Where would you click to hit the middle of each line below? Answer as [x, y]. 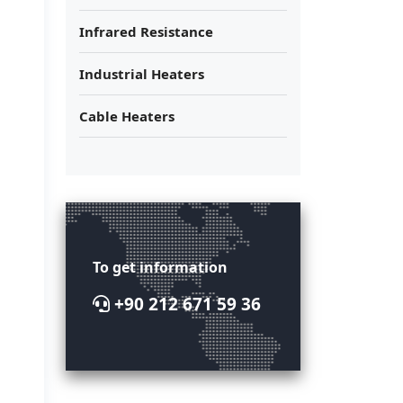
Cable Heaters [127, 116]
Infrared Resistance [146, 31]
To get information [160, 267]
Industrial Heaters [142, 73]
